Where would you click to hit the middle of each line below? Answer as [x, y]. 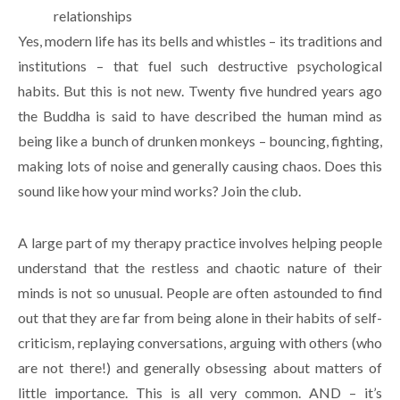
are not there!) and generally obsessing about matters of [200, 367]
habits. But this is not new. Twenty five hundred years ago [200, 90]
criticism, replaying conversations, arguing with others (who [200, 342]
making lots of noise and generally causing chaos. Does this [200, 165]
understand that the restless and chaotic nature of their [200, 267]
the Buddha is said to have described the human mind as [200, 115]
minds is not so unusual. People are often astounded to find [200, 292]
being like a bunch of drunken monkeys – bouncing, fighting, [200, 140]
